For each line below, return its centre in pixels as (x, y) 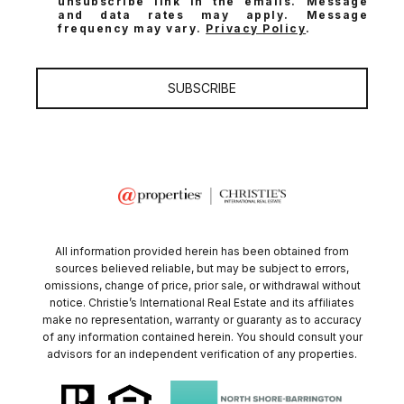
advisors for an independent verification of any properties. (202, 354)
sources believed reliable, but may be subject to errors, (202, 269)
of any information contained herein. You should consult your (202, 337)
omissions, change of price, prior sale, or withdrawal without (202, 286)
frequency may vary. (132, 29)
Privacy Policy (256, 29)
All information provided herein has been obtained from (202, 252)
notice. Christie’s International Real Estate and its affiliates (202, 303)
